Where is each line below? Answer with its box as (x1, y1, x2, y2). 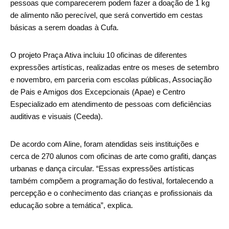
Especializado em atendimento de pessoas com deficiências (10, 100, 212, 109)
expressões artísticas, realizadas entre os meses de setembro (10, 63, 219, 72)
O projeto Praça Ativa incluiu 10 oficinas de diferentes (10, 51, 187, 60)
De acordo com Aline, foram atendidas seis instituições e (10, 140, 199, 149)
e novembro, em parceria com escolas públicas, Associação (10, 75, 212, 84)
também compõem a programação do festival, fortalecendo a (10, 176, 213, 186)
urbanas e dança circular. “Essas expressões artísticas (10, 164, 194, 173)
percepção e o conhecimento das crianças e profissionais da (10, 189, 212, 198)
